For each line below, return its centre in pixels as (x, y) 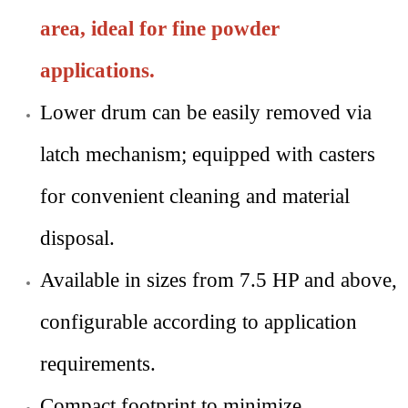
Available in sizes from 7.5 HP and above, (219, 280)
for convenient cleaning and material (195, 196)
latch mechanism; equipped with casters (208, 154)
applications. (97, 71)
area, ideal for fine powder (160, 29)
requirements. (98, 364)
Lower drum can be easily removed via (206, 112)
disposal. (77, 238)
